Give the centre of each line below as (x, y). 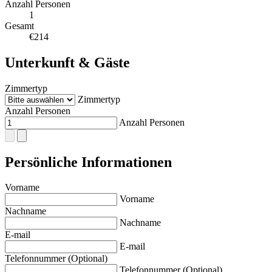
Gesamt (19, 25)
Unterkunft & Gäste (67, 62)
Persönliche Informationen (88, 162)
